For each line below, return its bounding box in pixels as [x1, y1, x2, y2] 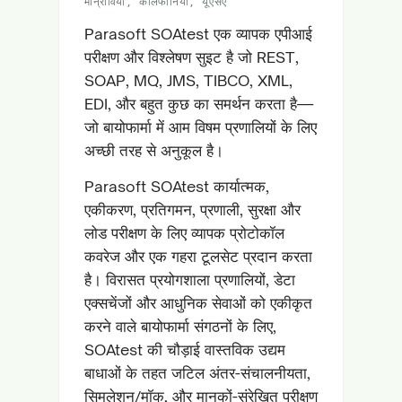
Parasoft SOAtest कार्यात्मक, [84, 177, 269, 196]
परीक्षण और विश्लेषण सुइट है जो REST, [84, 48, 299, 66]
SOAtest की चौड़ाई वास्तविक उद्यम [84, 340, 285, 359]
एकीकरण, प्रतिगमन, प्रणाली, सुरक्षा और [84, 200, 301, 219]
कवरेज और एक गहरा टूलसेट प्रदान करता [84, 247, 312, 266]
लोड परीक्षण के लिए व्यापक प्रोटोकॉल [84, 223, 284, 242]
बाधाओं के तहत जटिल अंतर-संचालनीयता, [84, 363, 310, 382]
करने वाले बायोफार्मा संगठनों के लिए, [84, 317, 276, 336]
